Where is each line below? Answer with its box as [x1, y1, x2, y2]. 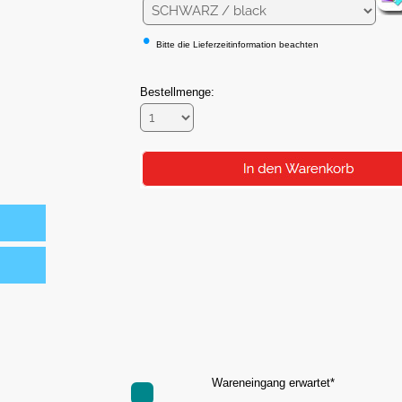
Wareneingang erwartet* [211, 376, 335, 390]
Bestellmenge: [139, 85, 214, 100]
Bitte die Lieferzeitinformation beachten [155, 39, 319, 50]
